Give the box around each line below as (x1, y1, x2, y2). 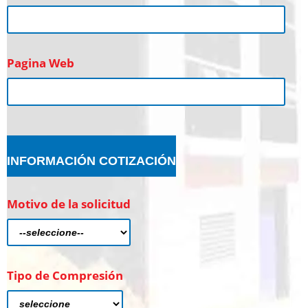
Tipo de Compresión (7, 267, 123, 283)
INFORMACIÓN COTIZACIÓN (7, 154, 176, 168)
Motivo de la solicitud (7, 196, 131, 212)
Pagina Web (7, 55, 74, 71)
